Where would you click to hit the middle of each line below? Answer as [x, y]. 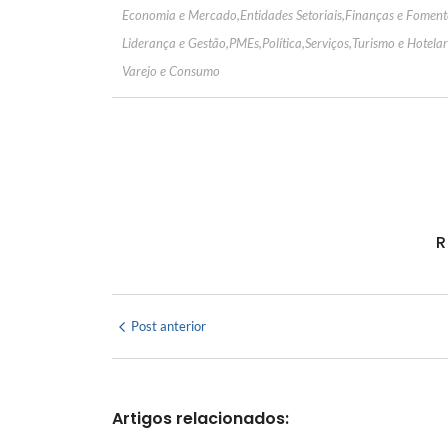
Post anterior [168, 326]
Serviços [327, 43]
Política [282, 43]
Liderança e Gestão [174, 43]
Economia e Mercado [179, 15]
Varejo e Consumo [171, 71]
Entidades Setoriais [291, 15]
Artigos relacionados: [200, 419]
